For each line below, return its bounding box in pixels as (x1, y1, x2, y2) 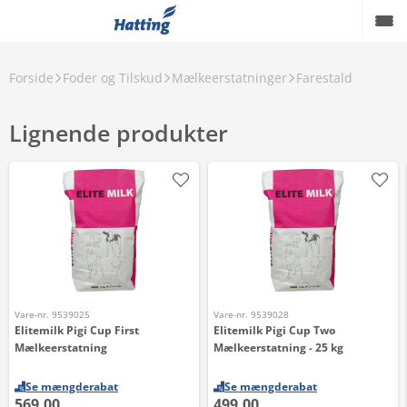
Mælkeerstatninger (172, 69, 287, 86)
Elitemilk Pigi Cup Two (213, 323, 335, 338)
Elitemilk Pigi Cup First (15, 323, 139, 338)
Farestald (296, 69, 352, 86)
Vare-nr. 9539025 (15, 308, 90, 321)
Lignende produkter (9, 117, 228, 148)
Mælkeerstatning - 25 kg (213, 340, 343, 355)
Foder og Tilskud (63, 69, 163, 86)
